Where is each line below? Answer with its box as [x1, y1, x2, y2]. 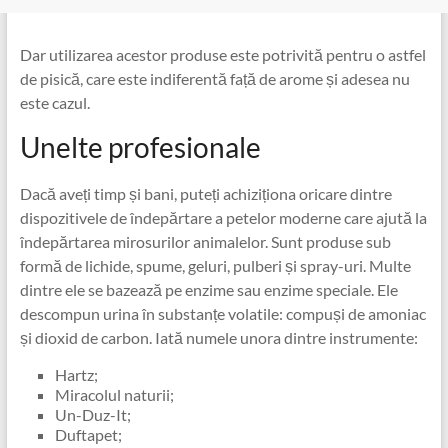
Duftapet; [54, 424, 122, 444]
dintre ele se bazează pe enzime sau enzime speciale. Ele [19, 279, 398, 299]
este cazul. [19, 92, 90, 112]
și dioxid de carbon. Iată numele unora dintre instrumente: [19, 327, 418, 347]
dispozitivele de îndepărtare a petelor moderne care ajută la [19, 207, 427, 227]
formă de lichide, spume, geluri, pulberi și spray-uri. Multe [19, 255, 411, 275]
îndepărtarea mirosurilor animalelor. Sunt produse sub [19, 231, 391, 251]
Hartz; [54, 364, 98, 384]
